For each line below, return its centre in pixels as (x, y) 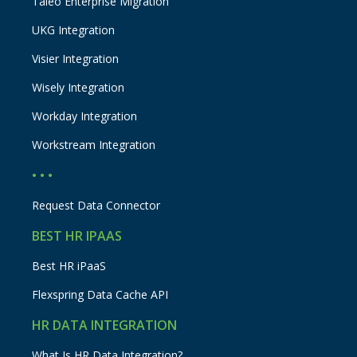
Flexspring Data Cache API (100, 294)
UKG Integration (74, 29)
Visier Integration (76, 58)
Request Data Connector (96, 205)
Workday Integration (85, 116)
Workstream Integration (94, 144)
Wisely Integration (78, 87)
